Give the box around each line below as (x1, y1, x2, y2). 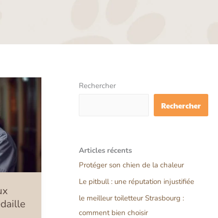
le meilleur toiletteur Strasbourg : (79, 193, 184, 203)
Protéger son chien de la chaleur (79, 160, 184, 170)
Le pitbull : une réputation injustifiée (79, 176, 194, 186)
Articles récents (79, 145, 132, 156)
